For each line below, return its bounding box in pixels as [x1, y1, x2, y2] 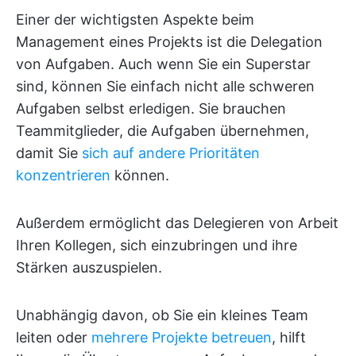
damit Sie [16, 145, 82, 161]
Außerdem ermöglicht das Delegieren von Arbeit [16, 215, 339, 231]
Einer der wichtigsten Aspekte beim [16, 11, 254, 28]
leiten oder [16, 329, 91, 346]
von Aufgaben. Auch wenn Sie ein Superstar [16, 56, 311, 72]
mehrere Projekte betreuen [91, 329, 272, 346]
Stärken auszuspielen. [16, 259, 162, 276]
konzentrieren [16, 167, 110, 184]
